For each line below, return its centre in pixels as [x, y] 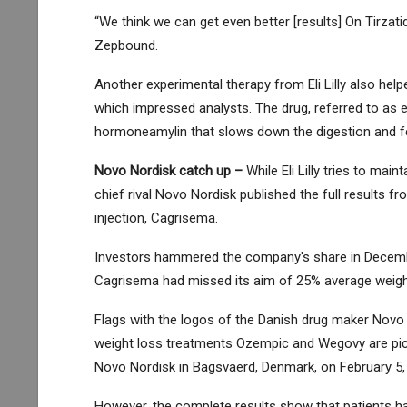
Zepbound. [126, 45]
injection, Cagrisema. [156, 218]
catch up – [208, 170]
